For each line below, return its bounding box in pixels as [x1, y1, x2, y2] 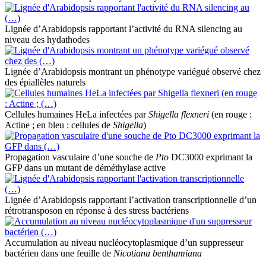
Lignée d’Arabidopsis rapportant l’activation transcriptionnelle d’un [5, 194, 256, 205]
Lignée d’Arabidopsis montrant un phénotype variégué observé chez [5, 66, 261, 77]
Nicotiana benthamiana [113, 248, 202, 258]
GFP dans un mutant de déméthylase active [5, 162, 166, 173]
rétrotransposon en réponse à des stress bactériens [5, 205, 189, 216]
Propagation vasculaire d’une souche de [5, 151, 156, 162]
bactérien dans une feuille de [5, 248, 113, 258]
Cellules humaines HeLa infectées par [5, 109, 148, 119]
